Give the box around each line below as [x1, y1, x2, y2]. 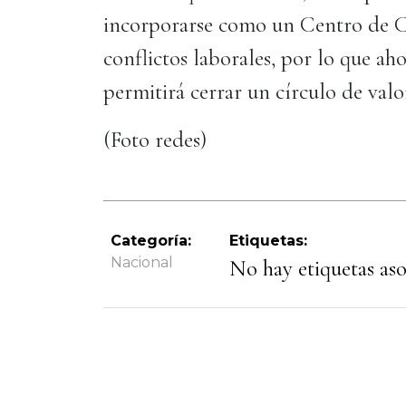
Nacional [111, 254, 173, 271]
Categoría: [111, 232, 191, 249]
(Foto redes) [103, 126, 212, 153]
